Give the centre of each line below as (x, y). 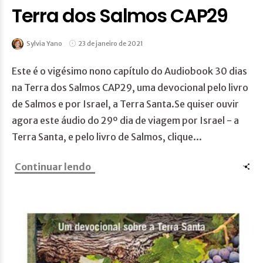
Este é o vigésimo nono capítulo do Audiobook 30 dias (129, 71)
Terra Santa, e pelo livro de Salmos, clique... (107, 137)
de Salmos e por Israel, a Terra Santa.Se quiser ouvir (125, 104)
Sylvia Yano (44, 44)
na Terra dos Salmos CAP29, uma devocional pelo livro (130, 88)
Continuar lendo (53, 167)
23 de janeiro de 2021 (111, 44)
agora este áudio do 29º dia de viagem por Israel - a (125, 121)
